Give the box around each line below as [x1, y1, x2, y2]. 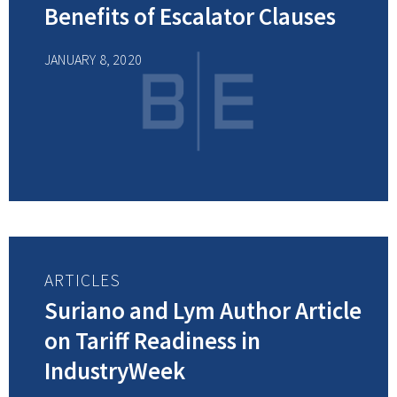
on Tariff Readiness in [44, 324, 261, 355]
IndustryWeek [44, 354, 185, 385]
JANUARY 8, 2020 [44, 50, 142, 68]
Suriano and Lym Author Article [44, 294, 362, 325]
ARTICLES [44, 269, 121, 291]
